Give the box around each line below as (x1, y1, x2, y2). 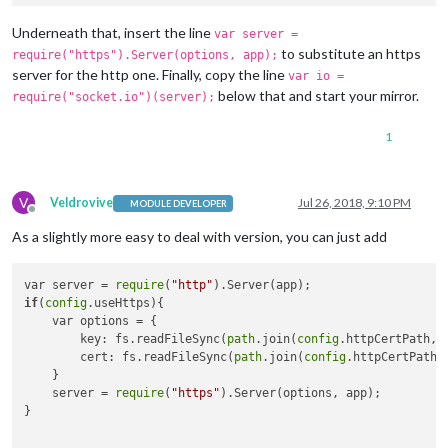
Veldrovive (50, 195, 113, 211)
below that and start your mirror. (215, 87, 419, 105)
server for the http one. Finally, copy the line (12, 66, 288, 84)
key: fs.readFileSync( (24, 331, 228, 346)
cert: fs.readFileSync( (24, 349, 235, 364)
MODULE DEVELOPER (130, 197, 228, 209)
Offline (31, 209, 69, 225)
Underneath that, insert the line (12, 24, 214, 42)
